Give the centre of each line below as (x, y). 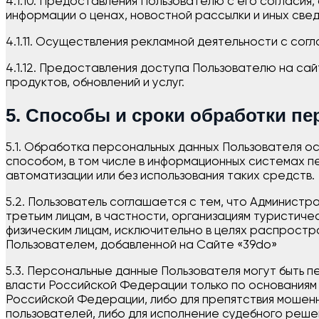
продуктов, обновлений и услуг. (95, 83)
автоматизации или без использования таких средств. (160, 177)
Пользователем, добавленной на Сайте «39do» (141, 246)
